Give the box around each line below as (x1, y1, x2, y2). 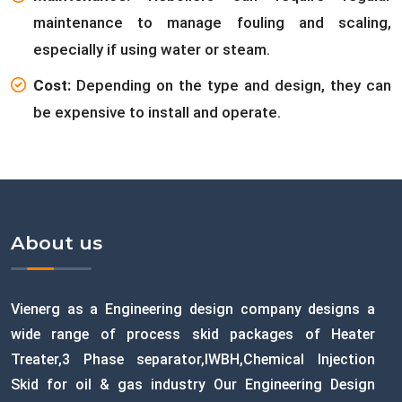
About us (11, 232, 102, 254)
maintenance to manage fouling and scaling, (33, 13, 391, 31)
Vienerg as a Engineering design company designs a (11, 301, 375, 318)
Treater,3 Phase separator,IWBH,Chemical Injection (11, 351, 375, 368)
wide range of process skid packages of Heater (11, 326, 375, 343)
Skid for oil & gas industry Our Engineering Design (11, 376, 375, 393)
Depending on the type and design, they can (76, 76, 391, 94)
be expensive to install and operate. (33, 103, 281, 121)
